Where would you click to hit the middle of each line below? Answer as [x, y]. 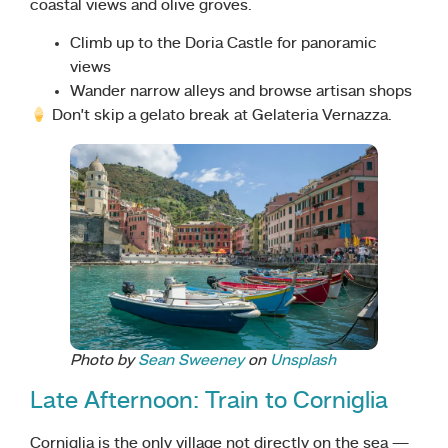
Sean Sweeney [191, 360]
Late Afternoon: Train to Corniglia [209, 401]
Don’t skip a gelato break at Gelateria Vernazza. [220, 116]
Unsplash [303, 360]
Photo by [104, 360]
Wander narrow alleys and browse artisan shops [241, 92]
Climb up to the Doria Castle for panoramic [223, 44]
